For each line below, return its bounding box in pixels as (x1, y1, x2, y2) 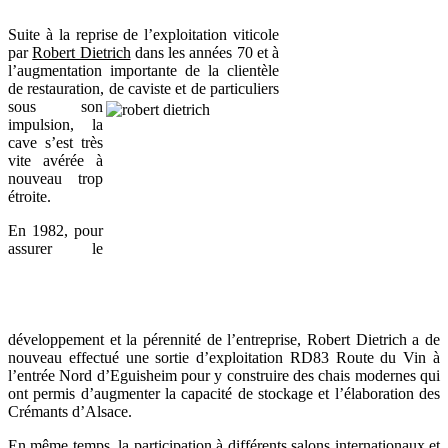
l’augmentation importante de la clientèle (8, 62, 279, 80)
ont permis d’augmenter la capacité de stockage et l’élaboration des (8, 385, 440, 403)
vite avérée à (8, 152, 103, 170)
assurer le (8, 240, 103, 258)
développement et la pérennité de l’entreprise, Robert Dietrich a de (8, 331, 440, 349)
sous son (8, 98, 103, 116)
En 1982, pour (8, 222, 103, 240)
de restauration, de (8, 80, 128, 98)
